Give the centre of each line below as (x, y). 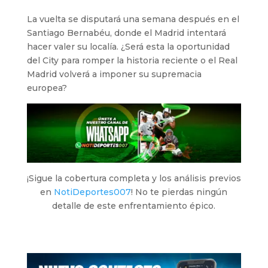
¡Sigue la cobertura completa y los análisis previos (134, 178)
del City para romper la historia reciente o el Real (132, 60)
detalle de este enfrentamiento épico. (134, 205)
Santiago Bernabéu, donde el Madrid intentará (126, 33)
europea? (47, 88)
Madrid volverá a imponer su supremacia (114, 74)
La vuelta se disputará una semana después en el (133, 19)
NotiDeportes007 (93, 192)
